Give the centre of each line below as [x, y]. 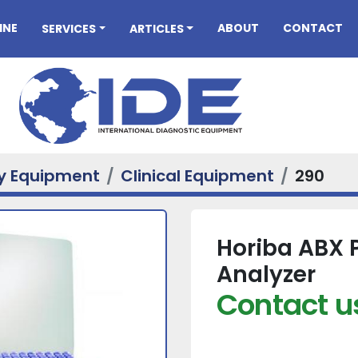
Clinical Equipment [197, 176]
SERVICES [72, 28]
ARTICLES [160, 28]
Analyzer [266, 274]
